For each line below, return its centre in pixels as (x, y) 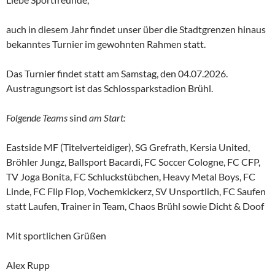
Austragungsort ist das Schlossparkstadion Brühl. (110, 88)
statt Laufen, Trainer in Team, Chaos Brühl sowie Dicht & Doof (135, 206)
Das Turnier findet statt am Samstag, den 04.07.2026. (117, 73)
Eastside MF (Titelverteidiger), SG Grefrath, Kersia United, (128, 147)
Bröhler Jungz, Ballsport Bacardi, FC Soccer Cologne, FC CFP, (133, 161)
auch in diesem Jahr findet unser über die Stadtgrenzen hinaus (136, 29)
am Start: (106, 117)
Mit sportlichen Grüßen (56, 235)
